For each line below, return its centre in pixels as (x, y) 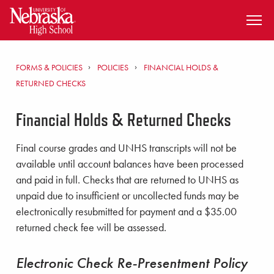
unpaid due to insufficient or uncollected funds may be (128, 196)
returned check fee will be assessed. (91, 228)
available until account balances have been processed (130, 164)
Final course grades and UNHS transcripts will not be (126, 148)
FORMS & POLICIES (50, 67)
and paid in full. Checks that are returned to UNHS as (127, 180)
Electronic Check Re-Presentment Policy (132, 263)
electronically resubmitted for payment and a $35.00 (126, 212)
